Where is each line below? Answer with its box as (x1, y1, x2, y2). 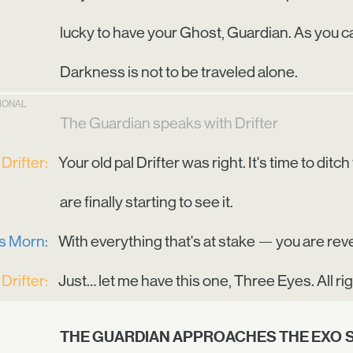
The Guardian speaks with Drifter (59, 114, 278, 132)
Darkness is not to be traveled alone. (59, 63, 298, 81)
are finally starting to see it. (59, 193, 233, 211)
